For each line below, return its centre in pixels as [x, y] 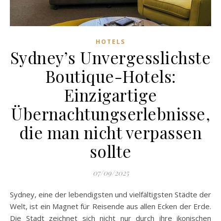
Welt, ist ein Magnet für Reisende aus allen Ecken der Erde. [110, 206]
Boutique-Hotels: [110, 76]
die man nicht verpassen [110, 132]
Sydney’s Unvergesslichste [110, 57]
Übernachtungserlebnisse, [110, 113]
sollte [110, 151]
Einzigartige [110, 94]
